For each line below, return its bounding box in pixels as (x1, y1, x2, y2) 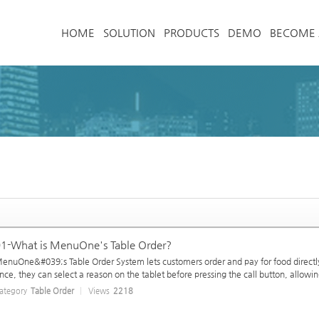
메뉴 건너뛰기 (130, 4, 189, 16)
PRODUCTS (164, 26, 219, 38)
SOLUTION (103, 26, 155, 38)
